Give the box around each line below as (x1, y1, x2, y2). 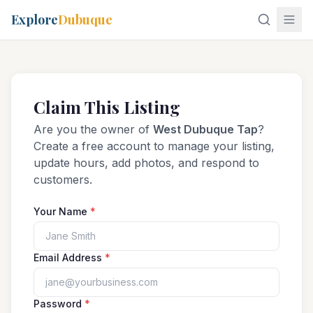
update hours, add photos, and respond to (34, 156, 259, 170)
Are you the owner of (34, 122, 153, 136)
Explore (11, 11, 58, 28)
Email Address (34, 252, 105, 263)
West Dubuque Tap (153, 122, 258, 136)
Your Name (34, 205, 90, 217)
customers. (34, 173, 92, 187)
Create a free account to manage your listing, (34, 139, 275, 153)
